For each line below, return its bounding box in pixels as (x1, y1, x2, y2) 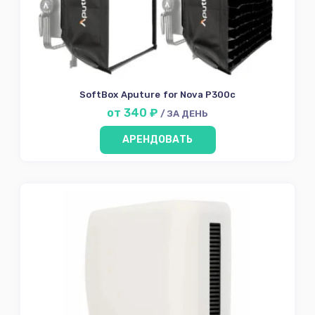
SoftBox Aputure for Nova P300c (79, 89, 236, 100)
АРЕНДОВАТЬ (122, 134, 193, 146)
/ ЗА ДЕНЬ (160, 108, 208, 119)
